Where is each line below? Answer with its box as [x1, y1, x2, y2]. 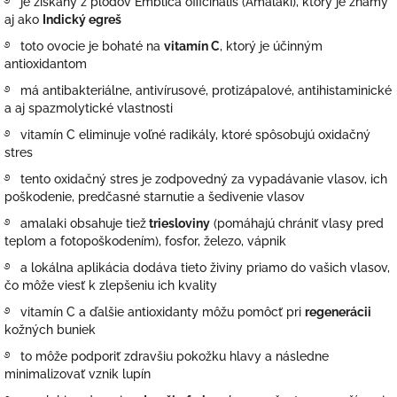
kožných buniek [4, 322, 96, 337]
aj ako [4, 12, 43, 27]
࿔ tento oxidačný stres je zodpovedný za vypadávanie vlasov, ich [4, 171, 387, 186]
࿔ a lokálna [4, 260, 74, 275]
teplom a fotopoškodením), [4, 233, 161, 248]
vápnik [247, 233, 286, 248]
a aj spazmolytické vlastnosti [4, 100, 173, 115]
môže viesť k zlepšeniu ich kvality [22, 277, 217, 292]
